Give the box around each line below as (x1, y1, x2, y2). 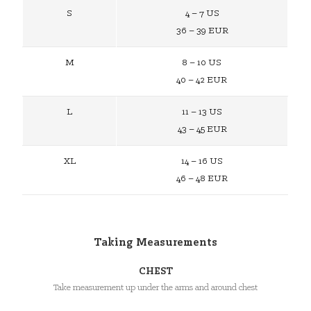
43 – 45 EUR (177, 124, 227, 135)
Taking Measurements (94, 236, 217, 249)
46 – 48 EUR (176, 174, 228, 185)
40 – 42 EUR (176, 75, 228, 86)
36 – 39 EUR (176, 26, 228, 37)
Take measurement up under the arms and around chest (53, 282, 258, 293)
